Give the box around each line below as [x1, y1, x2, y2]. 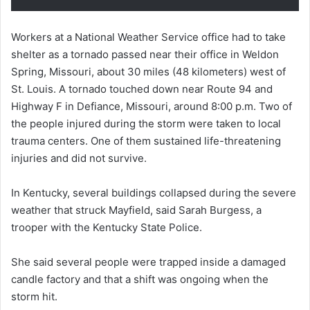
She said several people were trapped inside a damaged [11, 255, 286, 269]
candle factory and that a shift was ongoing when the [11, 273, 268, 286]
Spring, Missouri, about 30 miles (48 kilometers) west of [11, 65, 286, 79]
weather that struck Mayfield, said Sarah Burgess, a [11, 203, 262, 217]
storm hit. [11, 290, 57, 304]
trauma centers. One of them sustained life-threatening [11, 134, 281, 148]
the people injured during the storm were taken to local [11, 117, 281, 131]
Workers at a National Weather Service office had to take [11, 30, 286, 44]
